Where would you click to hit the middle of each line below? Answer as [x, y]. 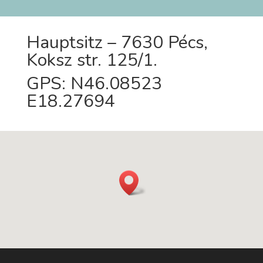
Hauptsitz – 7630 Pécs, [117, 43]
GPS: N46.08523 [94, 84]
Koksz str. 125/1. [92, 60]
